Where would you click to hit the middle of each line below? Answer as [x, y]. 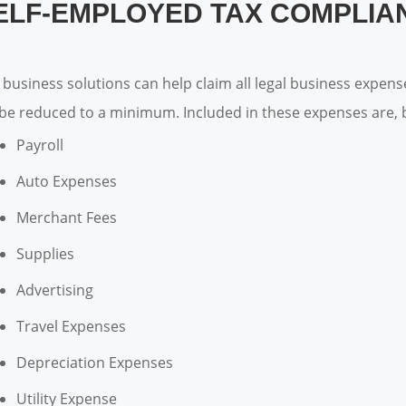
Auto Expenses [66, 182]
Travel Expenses [71, 327]
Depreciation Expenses [94, 363]
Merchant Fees [66, 218]
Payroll [39, 145]
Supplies [45, 254]
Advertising [54, 290]
